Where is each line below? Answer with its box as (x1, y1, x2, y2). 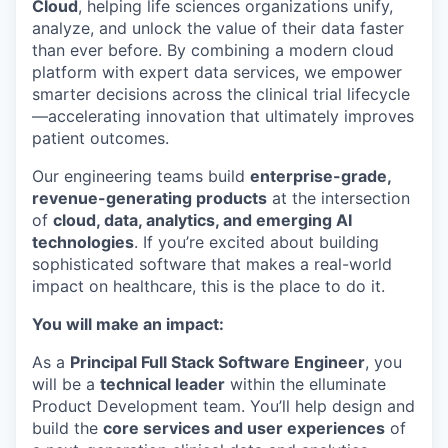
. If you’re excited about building (134, 232, 379, 253)
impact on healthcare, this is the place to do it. (32, 276, 385, 297)
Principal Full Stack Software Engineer (70, 352, 365, 373)
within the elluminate (225, 374, 386, 395)
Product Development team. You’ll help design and (32, 396, 415, 417)
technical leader (100, 374, 225, 395)
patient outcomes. (32, 128, 169, 149)
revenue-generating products (32, 188, 267, 209)
